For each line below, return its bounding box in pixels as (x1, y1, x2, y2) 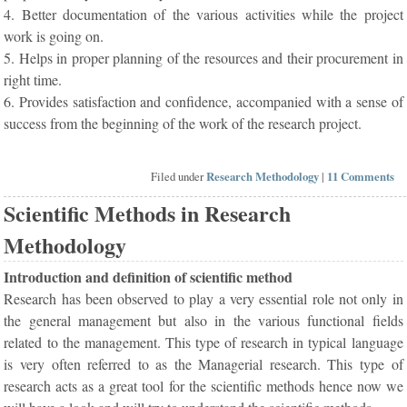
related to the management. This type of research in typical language (4, 333, 403, 352)
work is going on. (4, 26, 104, 46)
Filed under (151, 168, 207, 185)
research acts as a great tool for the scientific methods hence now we (4, 376, 403, 396)
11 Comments (327, 168, 395, 185)
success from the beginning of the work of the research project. (4, 114, 362, 134)
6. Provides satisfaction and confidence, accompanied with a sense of (4, 92, 403, 112)
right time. (4, 70, 63, 90)
